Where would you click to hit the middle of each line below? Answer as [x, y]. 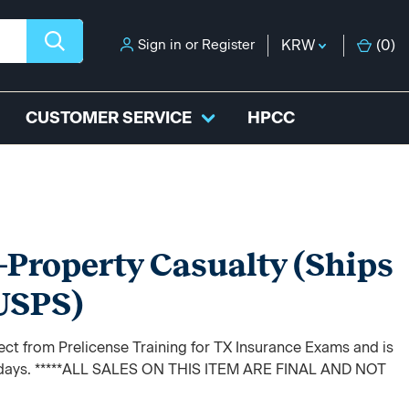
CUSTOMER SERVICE [109, 118]
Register [228, 45]
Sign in [160, 45]
